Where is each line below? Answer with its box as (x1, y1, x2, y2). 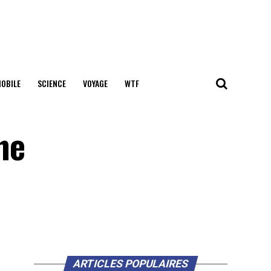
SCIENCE (37, 77, 66, 90)
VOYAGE (82, 77, 108, 90)
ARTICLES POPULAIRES (71, 258, 190, 270)
